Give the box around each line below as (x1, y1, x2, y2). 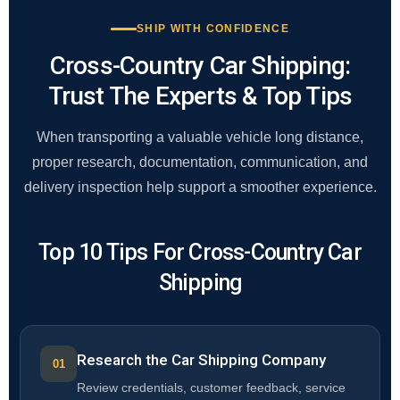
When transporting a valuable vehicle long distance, (37, 129, 363, 146)
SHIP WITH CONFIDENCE (137, 22, 289, 36)
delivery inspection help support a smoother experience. (23, 179, 377, 196)
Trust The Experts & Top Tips (47, 81, 353, 112)
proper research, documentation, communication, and (32, 154, 368, 171)
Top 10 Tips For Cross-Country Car (38, 239, 362, 266)
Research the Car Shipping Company (77, 351, 326, 370)
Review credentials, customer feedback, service (77, 381, 346, 396)
